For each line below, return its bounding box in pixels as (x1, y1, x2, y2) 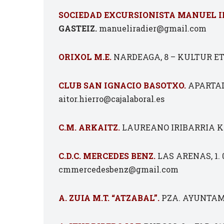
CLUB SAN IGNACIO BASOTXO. (58, 80, 186, 90)
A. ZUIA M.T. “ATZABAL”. (58, 192, 159, 203)
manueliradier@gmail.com (97, 23, 206, 33)
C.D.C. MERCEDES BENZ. (58, 150, 155, 161)
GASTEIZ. (58, 23, 97, 33)
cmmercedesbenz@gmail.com (58, 164, 178, 174)
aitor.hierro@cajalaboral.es (58, 93, 164, 104)
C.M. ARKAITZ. (58, 122, 120, 132)
